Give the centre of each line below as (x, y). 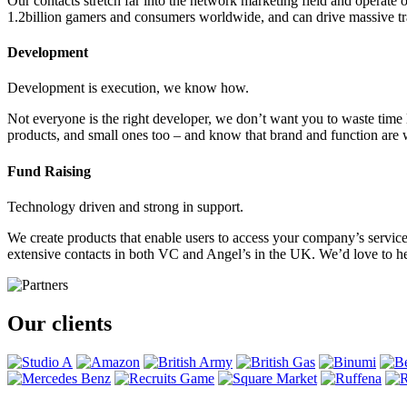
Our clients (60, 323)
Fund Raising (49, 171)
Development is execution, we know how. (128, 88)
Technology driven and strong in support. (125, 206)
